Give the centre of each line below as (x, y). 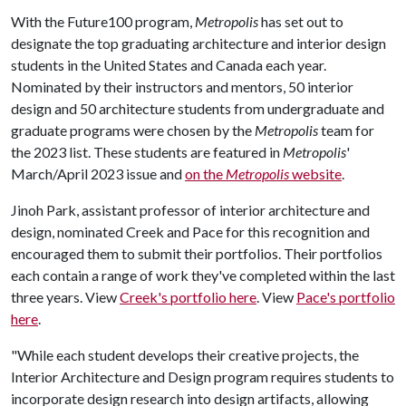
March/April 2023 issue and (98, 173)
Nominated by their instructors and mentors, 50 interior (182, 86)
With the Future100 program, (103, 21)
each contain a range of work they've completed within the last (203, 275)
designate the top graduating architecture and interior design (198, 43)
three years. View (65, 296)
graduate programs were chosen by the (133, 130)
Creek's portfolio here (188, 296)
